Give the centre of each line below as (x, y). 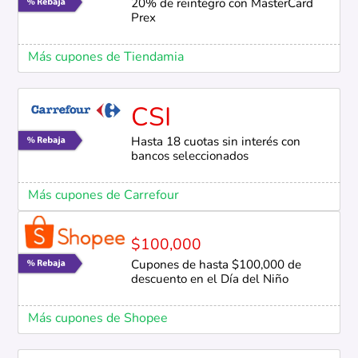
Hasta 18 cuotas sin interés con (215, 142)
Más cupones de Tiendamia (105, 57)
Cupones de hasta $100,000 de (216, 265)
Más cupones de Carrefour (103, 195)
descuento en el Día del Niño (209, 280)
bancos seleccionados (189, 157)
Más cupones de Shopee (97, 318)
